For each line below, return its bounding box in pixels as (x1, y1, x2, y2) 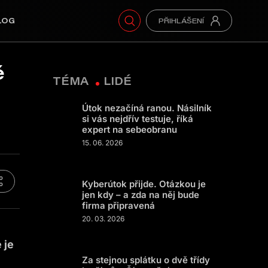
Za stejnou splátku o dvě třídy (82, 254, 210, 266)
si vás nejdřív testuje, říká (82, 113, 193, 124)
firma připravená (82, 200, 155, 211)
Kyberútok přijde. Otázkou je (82, 178, 206, 190)
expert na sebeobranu (82, 124, 177, 135)
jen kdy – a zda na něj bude (82, 189, 199, 200)
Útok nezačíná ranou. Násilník (82, 102, 212, 114)
